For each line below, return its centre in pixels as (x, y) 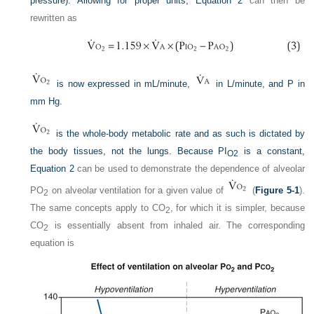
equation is (53, 243)
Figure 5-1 (277, 190)
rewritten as (54, 18)
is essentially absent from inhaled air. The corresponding (177, 225)
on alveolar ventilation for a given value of (138, 190)
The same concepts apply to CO (98, 208)
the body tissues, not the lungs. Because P (128, 151)
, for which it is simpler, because (237, 208)
